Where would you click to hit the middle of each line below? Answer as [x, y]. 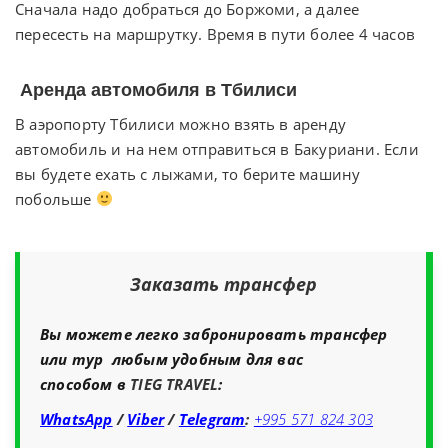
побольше [55, 198]
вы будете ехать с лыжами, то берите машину [188, 173]
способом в [85, 383]
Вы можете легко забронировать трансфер [214, 333]
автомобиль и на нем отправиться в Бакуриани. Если [217, 148]
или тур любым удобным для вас [171, 358]
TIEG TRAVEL [174, 383]
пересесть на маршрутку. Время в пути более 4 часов [215, 33]
